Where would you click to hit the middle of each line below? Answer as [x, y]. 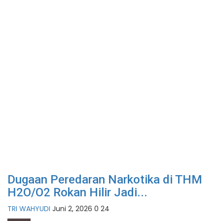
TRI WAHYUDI [29, 209]
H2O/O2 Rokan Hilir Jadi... [77, 193]
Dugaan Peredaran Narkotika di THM [105, 180]
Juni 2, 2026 [72, 209]
